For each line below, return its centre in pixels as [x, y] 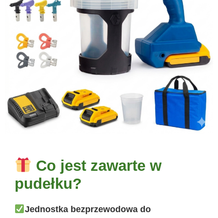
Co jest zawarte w [97, 166]
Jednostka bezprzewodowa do [88, 209]
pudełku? [48, 184]
